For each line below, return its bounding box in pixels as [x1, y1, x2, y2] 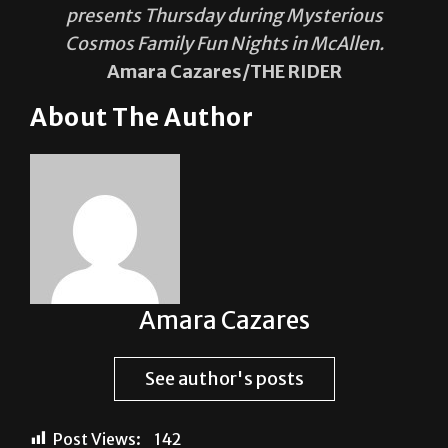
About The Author [30, 101, 253, 133]
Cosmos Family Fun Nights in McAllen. [64, 31, 384, 55]
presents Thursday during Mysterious [65, 3, 383, 27]
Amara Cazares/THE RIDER [106, 59, 342, 83]
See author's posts [144, 366, 304, 390]
